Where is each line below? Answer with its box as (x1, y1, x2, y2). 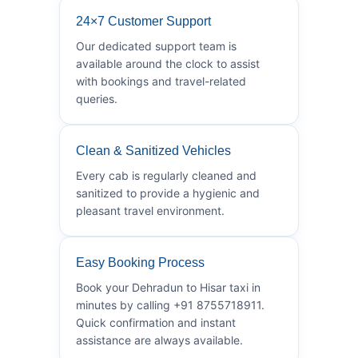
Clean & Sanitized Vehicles (76, 143, 231, 157)
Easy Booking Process (76, 255, 205, 269)
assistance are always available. (76, 332, 243, 347)
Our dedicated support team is (76, 38, 237, 53)
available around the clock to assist (76, 56, 260, 70)
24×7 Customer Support (76, 14, 211, 28)
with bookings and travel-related (76, 74, 246, 88)
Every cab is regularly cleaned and (76, 168, 257, 182)
